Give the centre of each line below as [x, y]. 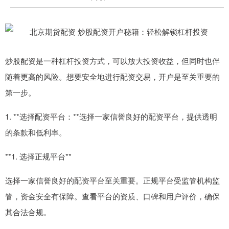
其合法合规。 [28, 212]
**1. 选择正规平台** [38, 156]
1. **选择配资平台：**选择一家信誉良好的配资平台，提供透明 [111, 116]
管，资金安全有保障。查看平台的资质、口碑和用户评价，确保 [112, 196]
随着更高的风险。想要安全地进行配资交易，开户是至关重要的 [112, 76]
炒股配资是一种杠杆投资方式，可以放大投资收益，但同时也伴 [112, 61]
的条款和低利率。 [36, 132]
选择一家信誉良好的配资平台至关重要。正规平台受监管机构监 [112, 180]
